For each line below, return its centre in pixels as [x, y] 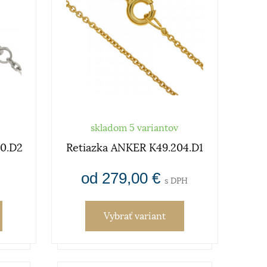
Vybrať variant [134, 216]
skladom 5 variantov [135, 128]
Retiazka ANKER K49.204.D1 [134, 148]
